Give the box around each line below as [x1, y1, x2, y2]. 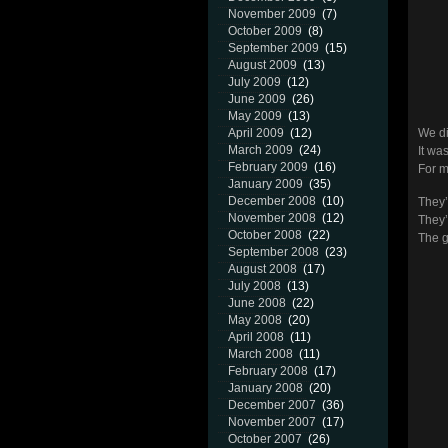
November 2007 [228, 415, 316, 429]
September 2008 [228, 245, 319, 259]
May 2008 [228, 313, 282, 327]
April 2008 [228, 330, 284, 344]
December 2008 [228, 194, 316, 208]
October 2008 [228, 228, 302, 242]
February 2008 [228, 364, 308, 378]
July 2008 [228, 279, 281, 293]
